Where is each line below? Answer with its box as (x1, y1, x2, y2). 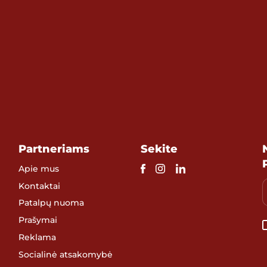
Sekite (140, 142, 178, 155)
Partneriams (18, 142, 90, 155)
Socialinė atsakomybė (18, 249, 113, 259)
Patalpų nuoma (18, 198, 85, 208)
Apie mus (18, 163, 60, 173)
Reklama (18, 232, 57, 243)
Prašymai (18, 215, 58, 225)
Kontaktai (18, 181, 61, 191)
